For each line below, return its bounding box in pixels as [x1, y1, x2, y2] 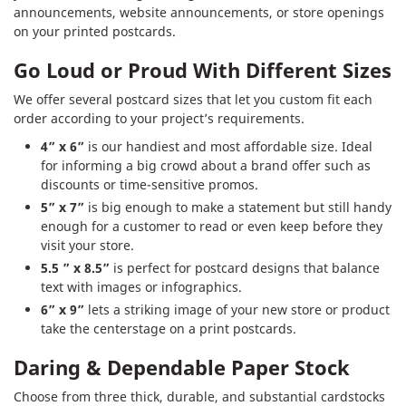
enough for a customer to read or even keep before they [41, 217, 382, 235]
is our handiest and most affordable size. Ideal [84, 137, 372, 155]
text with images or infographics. [41, 277, 242, 295]
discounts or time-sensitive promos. [41, 175, 258, 193]
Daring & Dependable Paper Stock [14, 353, 350, 381]
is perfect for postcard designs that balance [110, 258, 380, 276]
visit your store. [41, 236, 134, 254]
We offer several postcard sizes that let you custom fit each [14, 90, 372, 108]
